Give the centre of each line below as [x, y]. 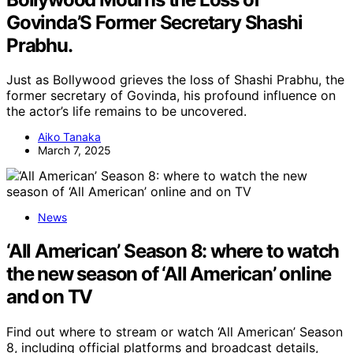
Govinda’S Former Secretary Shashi [154, 22]
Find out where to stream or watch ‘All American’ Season [175, 332]
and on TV [50, 297]
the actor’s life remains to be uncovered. [126, 111]
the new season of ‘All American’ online [169, 274]
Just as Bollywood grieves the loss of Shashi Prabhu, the [175, 80]
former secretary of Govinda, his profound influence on [171, 96]
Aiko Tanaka [69, 137]
